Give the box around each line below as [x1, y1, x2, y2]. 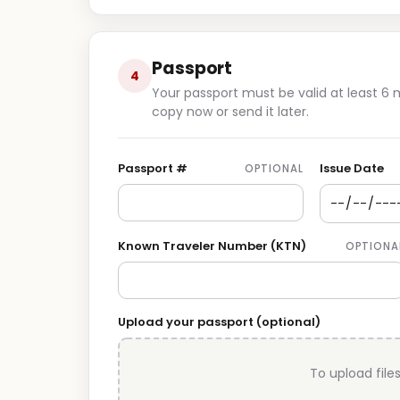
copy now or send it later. [152, 103, 309, 121]
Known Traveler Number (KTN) [118, 237, 306, 254]
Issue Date [320, 160, 384, 177]
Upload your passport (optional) [118, 313, 321, 330]
